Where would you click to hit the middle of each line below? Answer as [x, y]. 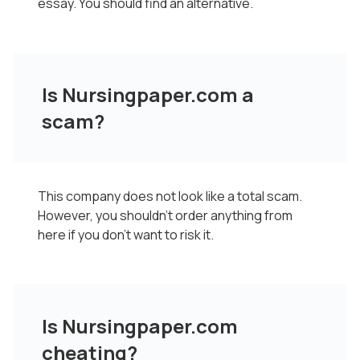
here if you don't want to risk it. [126, 235]
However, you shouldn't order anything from [165, 215]
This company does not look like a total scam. [170, 196]
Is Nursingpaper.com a [148, 94]
